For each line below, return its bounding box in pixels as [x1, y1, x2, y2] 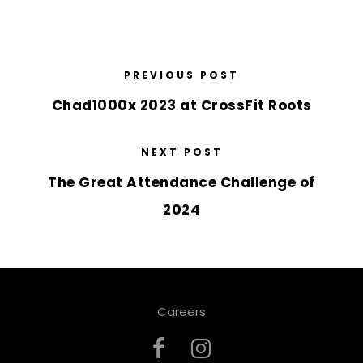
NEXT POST [140, 145, 223, 160]
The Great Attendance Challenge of [48, 173, 315, 193]
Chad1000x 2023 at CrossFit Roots [51, 96, 312, 116]
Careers [157, 303, 206, 321]
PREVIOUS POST [124, 68, 239, 83]
